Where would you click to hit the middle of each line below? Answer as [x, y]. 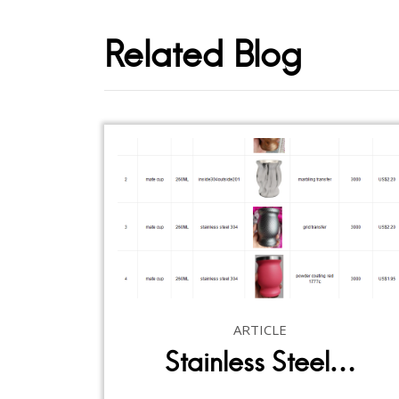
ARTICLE [260, 329]
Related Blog [203, 54]
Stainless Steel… [260, 362]
